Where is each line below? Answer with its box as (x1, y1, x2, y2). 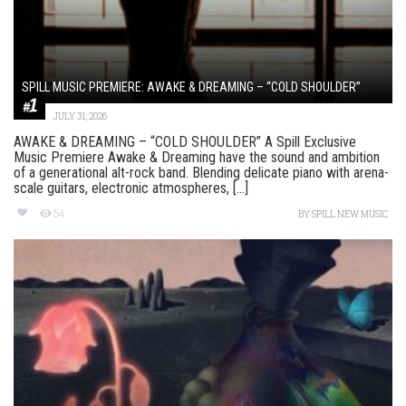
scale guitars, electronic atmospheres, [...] (14, 179, 248, 197)
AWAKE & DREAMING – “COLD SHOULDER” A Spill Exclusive (14, 132, 356, 150)
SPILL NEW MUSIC (312, 208, 388, 220)
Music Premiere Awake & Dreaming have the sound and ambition (14, 148, 380, 166)
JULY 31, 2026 (53, 110, 107, 122)
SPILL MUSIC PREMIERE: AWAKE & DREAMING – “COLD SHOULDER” (22, 79, 361, 94)
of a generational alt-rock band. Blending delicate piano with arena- (14, 163, 389, 181)
